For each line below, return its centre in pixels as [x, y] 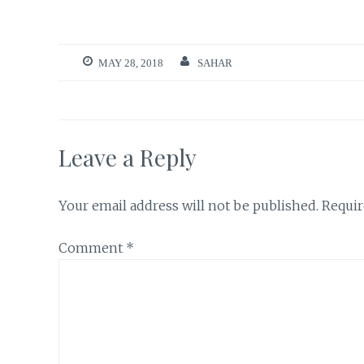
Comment [92, 248]
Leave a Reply [128, 157]
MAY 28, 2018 [131, 63]
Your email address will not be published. [188, 205]
